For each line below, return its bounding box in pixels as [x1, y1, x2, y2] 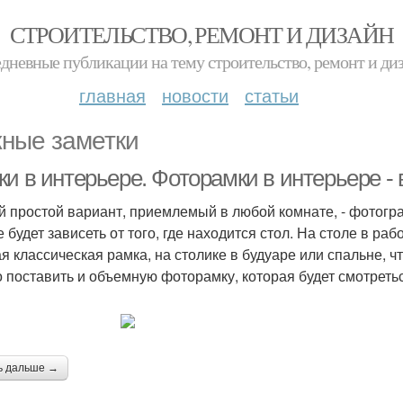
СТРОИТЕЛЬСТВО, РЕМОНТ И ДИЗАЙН [9, 19, 394, 49]
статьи [245, 82, 299, 108]
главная [79, 82, 146, 108]
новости [162, 82, 228, 108]
